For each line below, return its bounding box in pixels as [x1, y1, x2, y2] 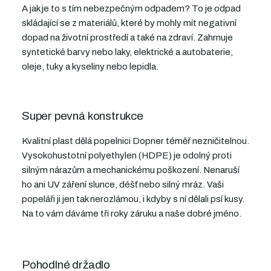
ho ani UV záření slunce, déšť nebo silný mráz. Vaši [22, 180, 224, 190]
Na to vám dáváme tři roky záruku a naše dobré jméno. [22, 209, 241, 219]
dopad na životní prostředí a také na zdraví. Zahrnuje [22, 33, 233, 43]
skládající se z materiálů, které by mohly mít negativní [22, 18, 237, 28]
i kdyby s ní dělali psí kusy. [141, 194, 244, 204]
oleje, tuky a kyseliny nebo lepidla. [22, 62, 158, 72]
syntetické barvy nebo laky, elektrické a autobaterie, [22, 47, 233, 57]
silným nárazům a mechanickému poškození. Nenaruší [22, 165, 240, 175]
